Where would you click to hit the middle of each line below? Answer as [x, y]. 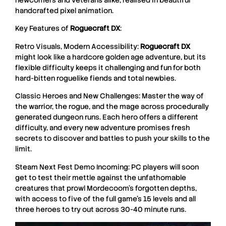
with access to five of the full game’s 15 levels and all [105, 199]
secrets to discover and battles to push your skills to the [112, 138]
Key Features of [43, 29]
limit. [23, 149]
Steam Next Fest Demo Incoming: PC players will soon [107, 167]
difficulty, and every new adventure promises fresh [103, 128]
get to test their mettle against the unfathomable [101, 177]
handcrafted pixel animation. [64, 11]
